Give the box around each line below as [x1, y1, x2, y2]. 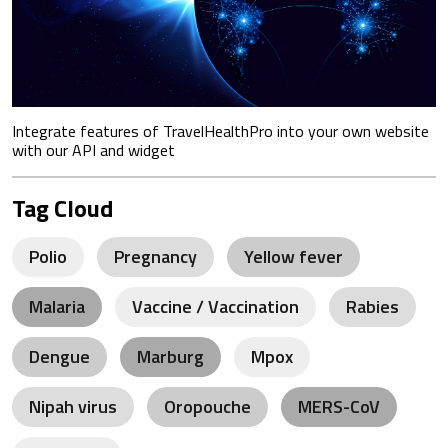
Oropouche [164, 393, 251, 421]
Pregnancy [114, 243, 197, 271]
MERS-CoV [298, 393, 380, 421]
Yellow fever [244, 243, 343, 271]
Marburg [137, 343, 204, 371]
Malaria [29, 293, 85, 321]
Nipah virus [29, 393, 117, 421]
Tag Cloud [12, 190, 113, 227]
